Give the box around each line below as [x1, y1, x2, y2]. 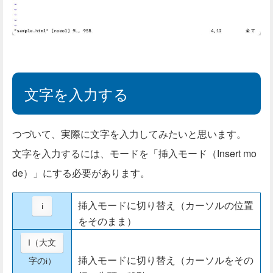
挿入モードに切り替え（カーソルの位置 [78, 197, 253, 212]
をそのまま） [78, 213, 136, 228]
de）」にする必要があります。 [12, 165, 150, 180]
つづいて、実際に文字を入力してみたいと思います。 [12, 126, 246, 141]
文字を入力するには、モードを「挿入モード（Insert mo [12, 146, 257, 160]
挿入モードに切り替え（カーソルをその [78, 252, 253, 267]
